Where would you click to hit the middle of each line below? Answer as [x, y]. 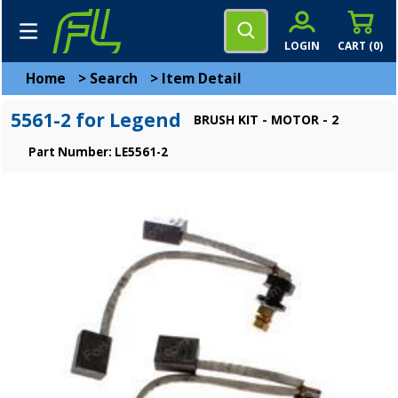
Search [114, 79]
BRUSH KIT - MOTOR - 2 [266, 119]
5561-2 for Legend [96, 120]
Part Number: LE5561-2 [98, 152]
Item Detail [202, 79]
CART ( [355, 45]
